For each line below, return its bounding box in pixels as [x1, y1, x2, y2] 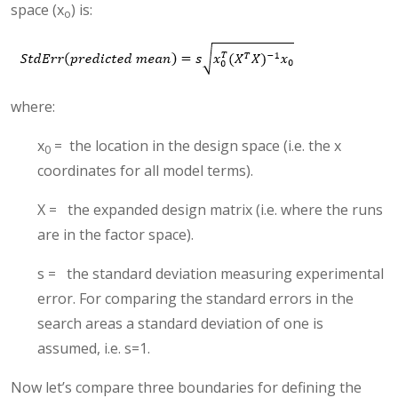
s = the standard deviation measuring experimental [37, 264, 384, 284]
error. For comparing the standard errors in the [37, 289, 354, 309]
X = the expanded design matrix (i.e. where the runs [37, 200, 383, 220]
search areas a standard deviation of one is [37, 314, 323, 334]
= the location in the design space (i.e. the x [51, 136, 341, 156]
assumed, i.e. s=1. [37, 338, 150, 359]
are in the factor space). [37, 225, 194, 245]
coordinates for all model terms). [37, 161, 253, 181]
